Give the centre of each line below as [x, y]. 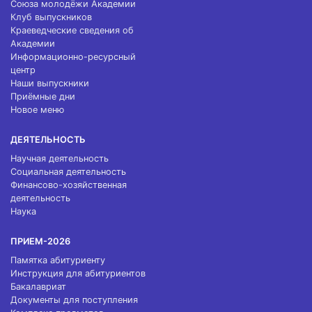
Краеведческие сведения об [72, 30]
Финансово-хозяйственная [69, 185]
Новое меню [37, 110]
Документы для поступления [74, 300]
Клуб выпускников [51, 17]
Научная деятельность [60, 158]
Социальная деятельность [68, 172]
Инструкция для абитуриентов [78, 273]
